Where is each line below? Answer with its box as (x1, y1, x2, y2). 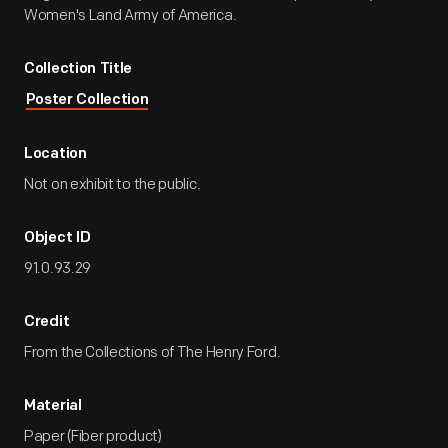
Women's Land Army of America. (24, 6, 237, 25)
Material (24, 399, 82, 414)
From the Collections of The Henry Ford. (24, 343, 281, 362)
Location (24, 147, 87, 162)
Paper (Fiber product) (24, 427, 162, 446)
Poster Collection (25, 93, 149, 108)
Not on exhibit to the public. (24, 175, 201, 194)
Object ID (24, 231, 91, 246)
